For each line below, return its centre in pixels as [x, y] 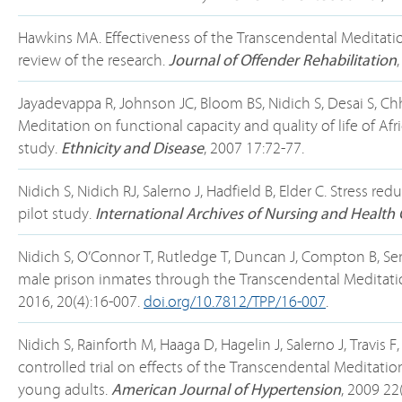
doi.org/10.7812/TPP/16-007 [235, 302]
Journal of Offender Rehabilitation [283, 61]
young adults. [65, 390]
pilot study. [57, 214]
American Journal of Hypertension [226, 390]
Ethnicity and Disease [132, 149]
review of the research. [93, 61]
